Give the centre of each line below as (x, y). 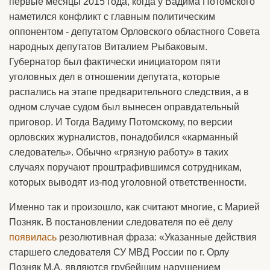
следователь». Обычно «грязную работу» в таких (119, 152)
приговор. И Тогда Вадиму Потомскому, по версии (121, 122)
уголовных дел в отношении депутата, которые (115, 77)
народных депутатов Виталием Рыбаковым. (108, 47)
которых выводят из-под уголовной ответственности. (128, 183)
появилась (33, 237)
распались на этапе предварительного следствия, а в (129, 92)
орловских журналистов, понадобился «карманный (124, 137)
